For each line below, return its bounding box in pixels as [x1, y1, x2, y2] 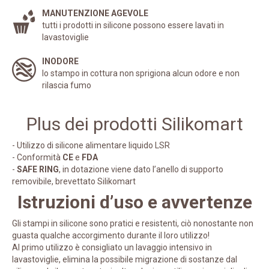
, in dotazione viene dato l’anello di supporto [59, 165, 223, 175]
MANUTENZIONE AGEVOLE [42, 8, 148, 19]
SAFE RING [17, 165, 59, 175]
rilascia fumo [42, 80, 91, 91]
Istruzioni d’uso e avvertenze [17, 192, 252, 213]
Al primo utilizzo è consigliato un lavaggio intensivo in [12, 243, 212, 253]
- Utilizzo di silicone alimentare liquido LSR [12, 141, 170, 151]
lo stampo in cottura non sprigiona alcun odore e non [42, 68, 240, 79]
